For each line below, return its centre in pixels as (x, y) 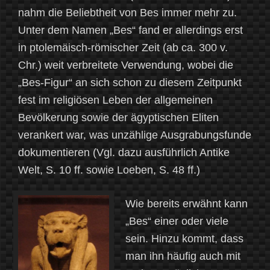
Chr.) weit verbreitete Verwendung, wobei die (126, 65)
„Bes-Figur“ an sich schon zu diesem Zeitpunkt (130, 83)
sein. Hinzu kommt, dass (184, 239)
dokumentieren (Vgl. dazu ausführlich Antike (124, 153)
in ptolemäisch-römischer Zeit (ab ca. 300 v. (123, 48)
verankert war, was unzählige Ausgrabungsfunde (135, 135)
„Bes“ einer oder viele (177, 221)
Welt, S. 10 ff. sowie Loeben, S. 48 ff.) (109, 170)
